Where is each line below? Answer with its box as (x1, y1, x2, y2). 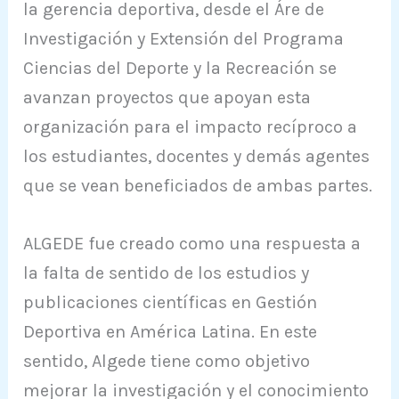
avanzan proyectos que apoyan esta (23, 86, 312, 108)
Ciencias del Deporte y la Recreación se (23, 57, 338, 78)
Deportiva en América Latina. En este (23, 321, 318, 342)
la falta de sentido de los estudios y (23, 262, 310, 283)
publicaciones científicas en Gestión (23, 291, 318, 313)
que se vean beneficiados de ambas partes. (23, 175, 373, 196)
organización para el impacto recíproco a (23, 116, 358, 137)
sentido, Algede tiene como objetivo (23, 350, 311, 371)
